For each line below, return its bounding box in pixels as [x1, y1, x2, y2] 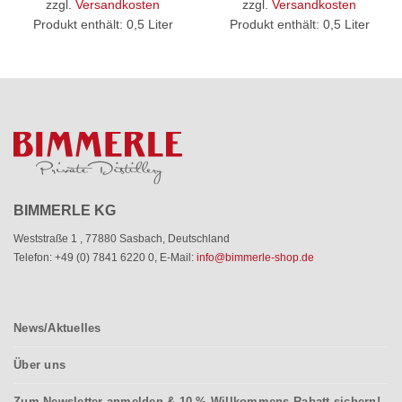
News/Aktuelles [13, 321, 101, 336]
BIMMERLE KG [13, 203, 116, 219]
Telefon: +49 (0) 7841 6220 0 [13, 252, 154, 264]
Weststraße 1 [13, 233, 80, 245]
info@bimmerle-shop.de [197, 252, 314, 264]
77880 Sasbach [85, 233, 162, 245]
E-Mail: [160, 252, 197, 264]
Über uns [13, 358, 66, 372]
